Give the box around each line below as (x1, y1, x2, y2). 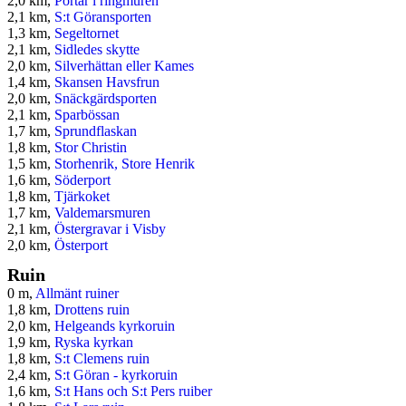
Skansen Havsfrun (54, 74, 159, 91)
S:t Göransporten (54, 9, 151, 25)
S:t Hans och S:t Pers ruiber (54, 383, 212, 400)
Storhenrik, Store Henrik (54, 156, 195, 172)
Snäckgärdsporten (54, 91, 157, 107)
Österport (54, 237, 108, 254)
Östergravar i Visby (54, 221, 166, 237)
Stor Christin (54, 140, 127, 156)
